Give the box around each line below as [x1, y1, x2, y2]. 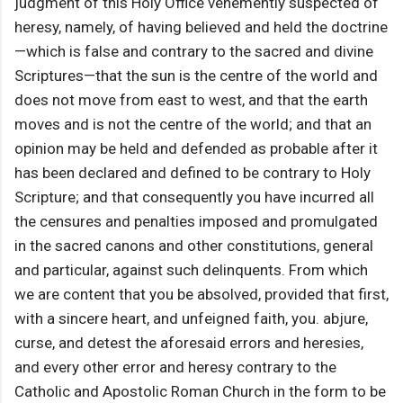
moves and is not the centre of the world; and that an [14, 115, 372, 134]
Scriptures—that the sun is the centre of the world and [14, 67, 378, 85]
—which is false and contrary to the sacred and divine [14, 42, 373, 61]
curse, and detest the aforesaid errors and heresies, [14, 334, 363, 353]
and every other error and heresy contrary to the [14, 358, 336, 377]
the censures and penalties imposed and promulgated [14, 212, 378, 231]
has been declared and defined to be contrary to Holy [14, 164, 371, 183]
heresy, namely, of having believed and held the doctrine [14, 18, 388, 37]
